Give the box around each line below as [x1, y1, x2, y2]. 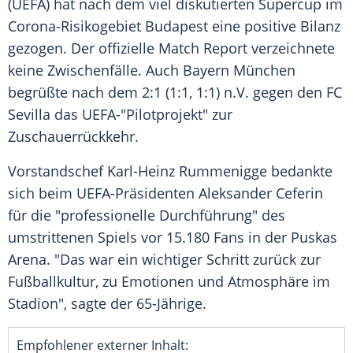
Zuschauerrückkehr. [8, 127, 139, 147]
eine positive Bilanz [208, 17, 340, 36]
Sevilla [8, 105, 50, 124]
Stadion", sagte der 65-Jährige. [8, 294, 206, 314]
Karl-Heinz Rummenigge [107, 162, 267, 181]
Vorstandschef [8, 162, 107, 181]
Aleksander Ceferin [199, 184, 323, 203]
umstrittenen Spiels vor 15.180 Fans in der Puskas [8, 228, 337, 247]
